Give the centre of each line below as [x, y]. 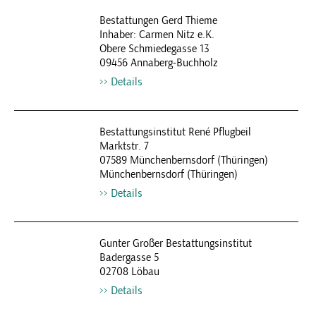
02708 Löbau [129, 272]
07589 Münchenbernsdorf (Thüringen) [183, 160]
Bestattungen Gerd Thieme [158, 20]
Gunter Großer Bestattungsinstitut [175, 243]
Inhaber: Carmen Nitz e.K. [157, 35]
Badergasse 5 [129, 257]
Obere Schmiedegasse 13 [154, 49]
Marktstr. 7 [124, 146]
